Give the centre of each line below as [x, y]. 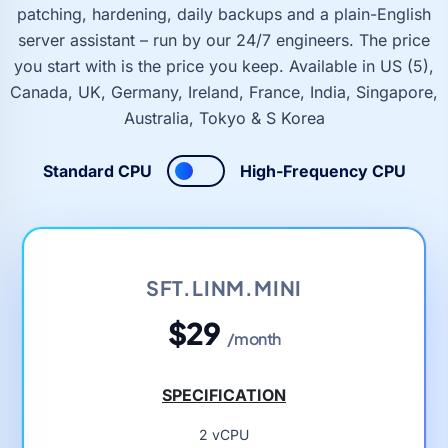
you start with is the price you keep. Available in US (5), [224, 65]
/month [253, 338]
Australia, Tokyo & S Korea [224, 117]
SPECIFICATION [224, 394]
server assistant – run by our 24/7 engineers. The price [224, 39]
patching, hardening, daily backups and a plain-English [224, 13]
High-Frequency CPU [322, 170]
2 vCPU [224, 434]
